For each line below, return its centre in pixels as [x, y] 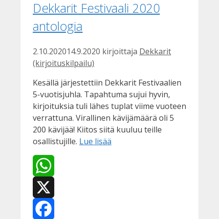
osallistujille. [56, 141]
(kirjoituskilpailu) [64, 63]
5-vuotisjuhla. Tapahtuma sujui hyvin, [101, 94]
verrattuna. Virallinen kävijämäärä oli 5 [103, 118]
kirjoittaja [121, 51]
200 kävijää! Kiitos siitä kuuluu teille [97, 129]
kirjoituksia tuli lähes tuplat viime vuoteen [109, 106]
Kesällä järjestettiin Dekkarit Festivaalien [107, 82]
